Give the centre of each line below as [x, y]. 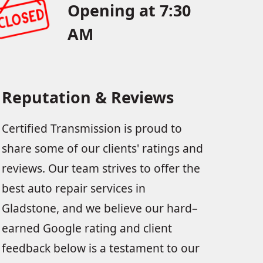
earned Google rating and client [87, 228]
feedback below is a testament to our [100, 248]
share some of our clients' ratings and [102, 148]
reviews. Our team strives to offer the [101, 168]
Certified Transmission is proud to [92, 128]
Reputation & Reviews [87, 97]
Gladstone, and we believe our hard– [100, 208]
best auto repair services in [73, 188]
